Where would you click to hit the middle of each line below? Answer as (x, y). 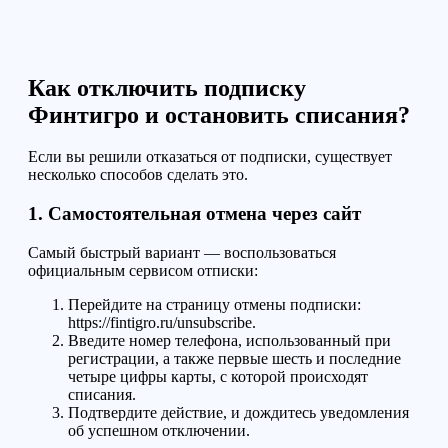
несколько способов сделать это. (138, 175)
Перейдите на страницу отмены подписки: (214, 304)
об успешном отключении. (159, 430)
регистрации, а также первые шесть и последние (234, 358)
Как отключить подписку (167, 87)
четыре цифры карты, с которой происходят (218, 376)
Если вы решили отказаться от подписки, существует (210, 157)
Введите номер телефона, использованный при (229, 340)
